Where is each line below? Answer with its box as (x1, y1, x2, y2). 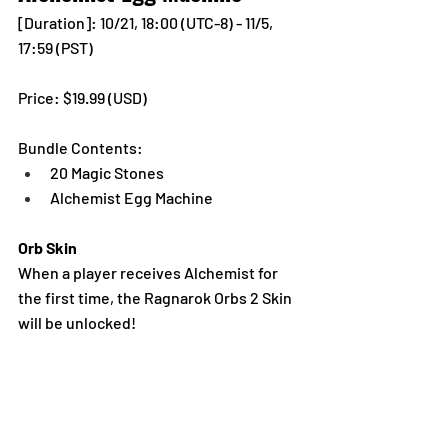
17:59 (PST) (18, 37, 93, 57)
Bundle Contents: (18, 137, 143, 157)
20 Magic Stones (50, 162, 164, 182)
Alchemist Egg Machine (50, 187, 213, 207)
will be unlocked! (18, 312, 136, 332)
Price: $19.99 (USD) (18, 87, 150, 107)
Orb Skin (18, 237, 77, 257)
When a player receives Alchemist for (18, 262, 281, 282)
